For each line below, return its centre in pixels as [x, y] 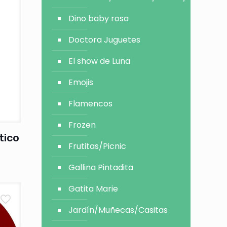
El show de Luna [100, 61]
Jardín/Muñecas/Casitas [118, 210]
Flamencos [91, 104]
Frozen [82, 125]
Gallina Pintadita [101, 167]
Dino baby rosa [99, 18]
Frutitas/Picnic [98, 146]
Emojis [81, 82]
